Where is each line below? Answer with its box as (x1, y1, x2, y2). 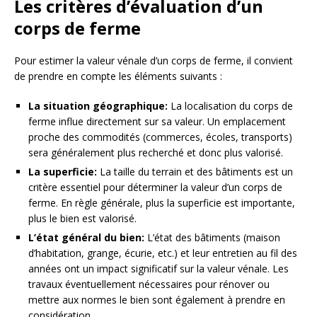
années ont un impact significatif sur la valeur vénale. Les (28, 262, 289, 276)
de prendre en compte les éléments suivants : (14, 69, 222, 83)
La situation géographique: (28, 99, 168, 113)
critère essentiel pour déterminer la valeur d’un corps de (28, 180, 282, 195)
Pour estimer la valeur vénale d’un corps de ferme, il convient (14, 54, 293, 68)
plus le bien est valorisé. (28, 212, 137, 226)
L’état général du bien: (28, 231, 144, 245)
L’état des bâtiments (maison (144, 231, 280, 245)
